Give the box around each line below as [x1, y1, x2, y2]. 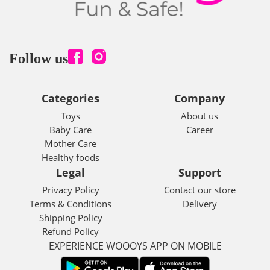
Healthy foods [42, 151, 99, 163]
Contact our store [163, 183, 236, 196]
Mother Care [45, 137, 96, 149]
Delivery [182, 197, 217, 210]
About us [181, 109, 218, 122]
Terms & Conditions [30, 197, 111, 210]
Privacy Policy [42, 183, 99, 196]
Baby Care [49, 123, 92, 136]
